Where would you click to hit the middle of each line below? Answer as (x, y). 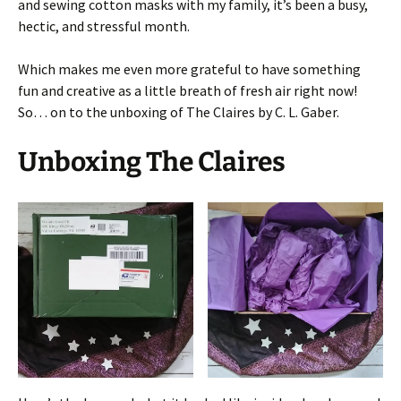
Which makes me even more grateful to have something (189, 68)
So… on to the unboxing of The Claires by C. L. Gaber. (179, 111)
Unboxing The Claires (152, 162)
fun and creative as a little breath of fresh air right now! (188, 90)
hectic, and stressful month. (104, 26)
